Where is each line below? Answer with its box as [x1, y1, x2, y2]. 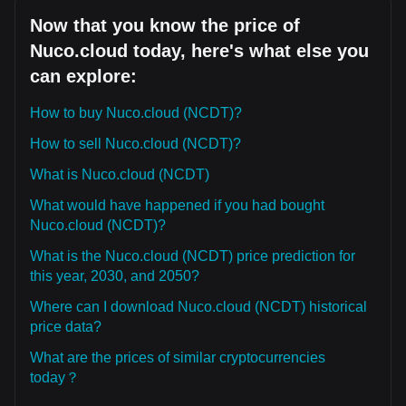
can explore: [30, 66, 137, 86]
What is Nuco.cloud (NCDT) [30, 167, 209, 182]
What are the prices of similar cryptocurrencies [30, 350, 325, 365]
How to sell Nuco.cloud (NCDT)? [30, 136, 241, 151]
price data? [30, 319, 101, 334]
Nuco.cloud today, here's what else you [30, 41, 369, 61]
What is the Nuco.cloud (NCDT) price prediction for [30, 248, 355, 264]
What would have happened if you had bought [30, 198, 324, 213]
